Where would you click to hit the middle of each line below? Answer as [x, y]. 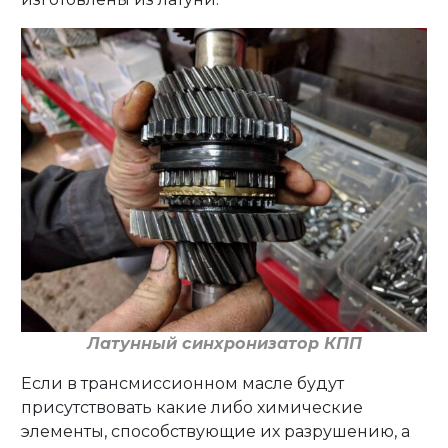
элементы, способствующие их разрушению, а [216, 432]
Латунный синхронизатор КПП [224, 344]
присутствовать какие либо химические [192, 408]
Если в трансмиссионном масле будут [183, 384]
